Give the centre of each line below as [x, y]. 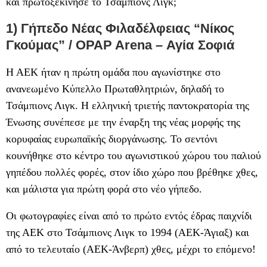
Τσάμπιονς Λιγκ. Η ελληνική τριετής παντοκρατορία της [128, 105]
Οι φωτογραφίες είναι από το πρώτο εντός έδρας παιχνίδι [129, 215]
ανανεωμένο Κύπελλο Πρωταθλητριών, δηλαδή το [115, 89]
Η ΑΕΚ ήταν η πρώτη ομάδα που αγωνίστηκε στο [113, 72]
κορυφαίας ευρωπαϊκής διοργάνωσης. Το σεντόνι [112, 139]
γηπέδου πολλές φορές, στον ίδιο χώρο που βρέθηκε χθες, [132, 172]
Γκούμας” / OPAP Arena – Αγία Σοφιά [120, 45]
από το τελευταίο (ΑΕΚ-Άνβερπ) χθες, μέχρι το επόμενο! [131, 249]
